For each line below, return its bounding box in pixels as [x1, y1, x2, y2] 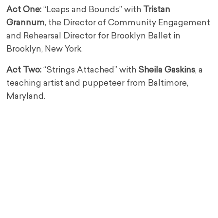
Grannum [6, 19, 45, 28]
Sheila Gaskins [138, 66, 196, 75]
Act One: [6, 6, 42, 15]
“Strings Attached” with [41, 66, 139, 75]
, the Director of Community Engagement [45, 19, 211, 28]
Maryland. [6, 92, 46, 101]
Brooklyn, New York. [6, 45, 83, 54]
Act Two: [6, 66, 42, 75]
